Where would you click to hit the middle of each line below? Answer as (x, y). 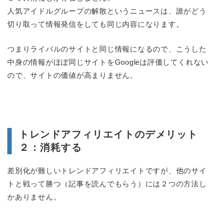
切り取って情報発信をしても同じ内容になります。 (96, 24)
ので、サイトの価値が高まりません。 (73, 75)
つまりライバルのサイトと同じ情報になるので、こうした (107, 49)
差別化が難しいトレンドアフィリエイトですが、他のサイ (107, 171)
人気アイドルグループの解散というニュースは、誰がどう (107, 11)
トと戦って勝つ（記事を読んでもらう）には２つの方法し (107, 184)
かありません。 (34, 197)
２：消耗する (51, 148)
